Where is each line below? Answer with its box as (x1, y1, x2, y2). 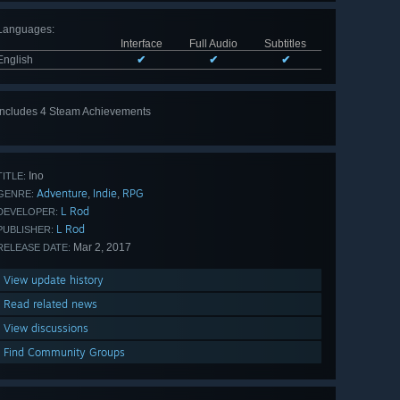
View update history (4, 273, 104, 287)
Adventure (37, 187, 87, 201)
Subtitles (264, 37, 306, 51)
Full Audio (188, 37, 237, 51)
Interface (120, 37, 162, 51)
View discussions (4, 321, 88, 336)
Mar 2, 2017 (71, 241, 131, 254)
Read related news (4, 297, 97, 312)
